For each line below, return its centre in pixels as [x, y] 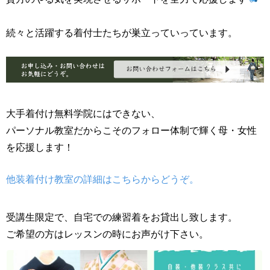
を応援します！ [40, 148]
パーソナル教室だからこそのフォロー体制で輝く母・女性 [131, 131]
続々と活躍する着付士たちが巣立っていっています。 [122, 33]
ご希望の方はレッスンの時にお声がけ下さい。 [107, 234]
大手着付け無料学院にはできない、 [83, 114]
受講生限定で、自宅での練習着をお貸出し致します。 [122, 218]
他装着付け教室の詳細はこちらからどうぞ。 [102, 180]
